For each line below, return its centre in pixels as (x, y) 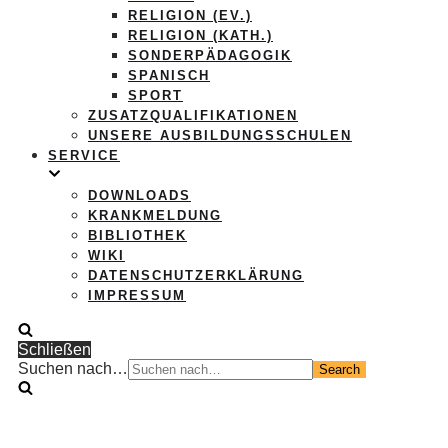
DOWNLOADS (139, 195)
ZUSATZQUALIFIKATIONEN (193, 115)
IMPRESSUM (137, 295)
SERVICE (84, 155)
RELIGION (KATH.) (200, 35)
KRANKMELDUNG (155, 215)
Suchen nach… (73, 368)
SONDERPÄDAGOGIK (210, 55)
